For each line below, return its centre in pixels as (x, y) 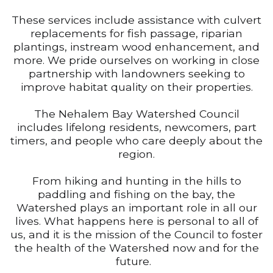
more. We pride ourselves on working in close (136, 60)
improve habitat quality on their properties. (136, 87)
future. (136, 261)
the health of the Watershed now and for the (136, 247)
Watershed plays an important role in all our (136, 207)
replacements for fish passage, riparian (136, 33)
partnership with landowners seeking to (136, 73)
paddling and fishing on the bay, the (136, 194)
